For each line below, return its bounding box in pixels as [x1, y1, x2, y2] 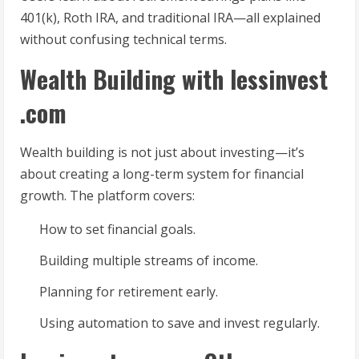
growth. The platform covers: [20, 187, 195, 205]
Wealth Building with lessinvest [20, 61, 328, 98]
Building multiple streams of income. [39, 252, 258, 270]
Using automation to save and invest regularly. [39, 314, 320, 333]
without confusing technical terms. [20, 30, 227, 49]
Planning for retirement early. [39, 283, 218, 301]
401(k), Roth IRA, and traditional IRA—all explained [20, 9, 321, 27]
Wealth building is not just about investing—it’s [20, 143, 305, 162]
